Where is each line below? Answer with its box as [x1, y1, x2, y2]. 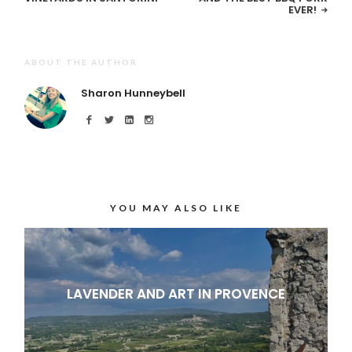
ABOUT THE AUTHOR [24, 57, 138, 68]
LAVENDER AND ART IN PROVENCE [66, 284, 285, 303]
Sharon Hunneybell [81, 86, 186, 101]
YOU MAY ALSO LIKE [109, 202, 242, 214]
